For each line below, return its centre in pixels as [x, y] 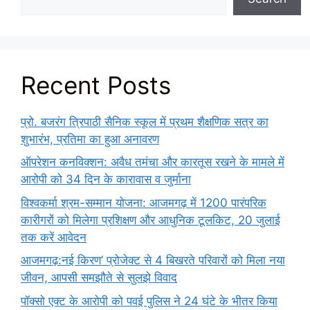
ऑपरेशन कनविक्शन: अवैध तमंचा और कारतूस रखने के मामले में [153, 162]
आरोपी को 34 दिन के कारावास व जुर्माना [106, 180]
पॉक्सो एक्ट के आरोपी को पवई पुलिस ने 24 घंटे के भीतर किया [149, 301]
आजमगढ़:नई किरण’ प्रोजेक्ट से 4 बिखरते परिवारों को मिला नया [153, 261]
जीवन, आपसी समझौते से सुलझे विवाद [99, 278]
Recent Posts [96, 85]
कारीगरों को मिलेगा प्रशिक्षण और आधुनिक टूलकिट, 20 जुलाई [151, 220]
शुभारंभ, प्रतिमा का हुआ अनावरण [90, 139]
